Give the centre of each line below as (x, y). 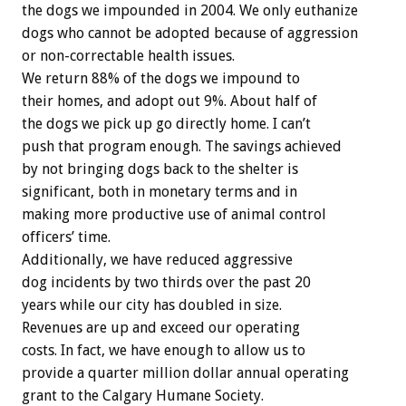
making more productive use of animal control (174, 214)
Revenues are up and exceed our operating (161, 327)
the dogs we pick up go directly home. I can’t (166, 123)
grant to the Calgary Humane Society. (143, 395)
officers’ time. (66, 237)
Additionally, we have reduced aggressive (157, 259)
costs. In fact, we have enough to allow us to (164, 350)
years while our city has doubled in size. (152, 304)
